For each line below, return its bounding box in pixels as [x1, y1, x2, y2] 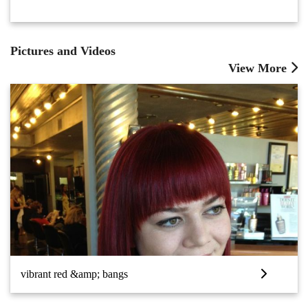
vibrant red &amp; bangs [21, 268, 128, 280]
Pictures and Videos [10, 44, 115, 58]
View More [228, 61, 290, 75]
